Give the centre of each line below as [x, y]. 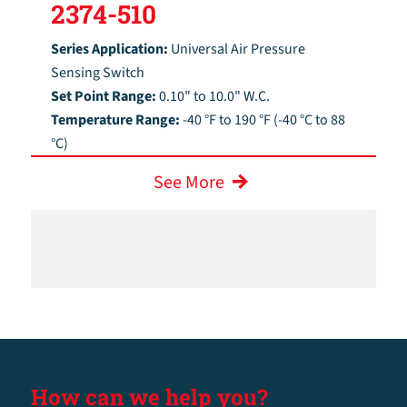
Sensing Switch [98, 72]
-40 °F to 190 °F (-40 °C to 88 [264, 119]
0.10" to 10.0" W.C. [215, 96]
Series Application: [111, 49]
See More [189, 182]
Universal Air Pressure [238, 49]
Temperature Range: [117, 119]
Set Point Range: [105, 96]
